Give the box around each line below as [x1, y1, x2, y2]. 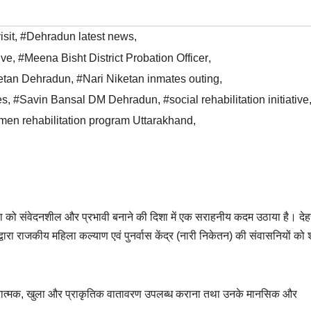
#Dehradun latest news [20, 31, 134, 43]
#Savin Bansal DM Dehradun [13, 94, 158, 106]
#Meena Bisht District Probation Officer [18, 52, 208, 65]
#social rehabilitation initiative [163, 94, 309, 106]
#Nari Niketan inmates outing [76, 73, 219, 85]
